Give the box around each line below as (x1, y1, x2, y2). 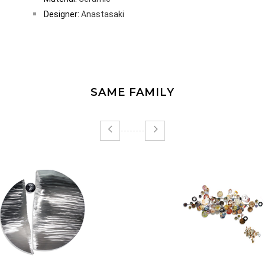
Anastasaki (81, 9, 124, 20)
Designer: (44, 9, 81, 20)
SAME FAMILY (91, 86, 174, 99)
